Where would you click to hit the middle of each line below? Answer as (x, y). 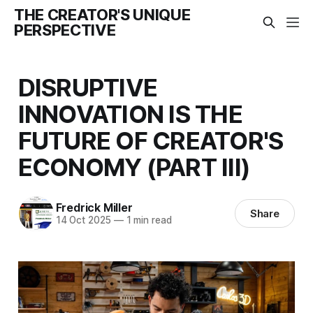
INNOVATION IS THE (130, 114)
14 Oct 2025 (83, 220)
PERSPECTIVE (65, 30)
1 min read (147, 220)
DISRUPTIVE (88, 87)
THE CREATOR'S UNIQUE (102, 15)
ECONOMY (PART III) (134, 167)
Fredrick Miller (94, 208)
